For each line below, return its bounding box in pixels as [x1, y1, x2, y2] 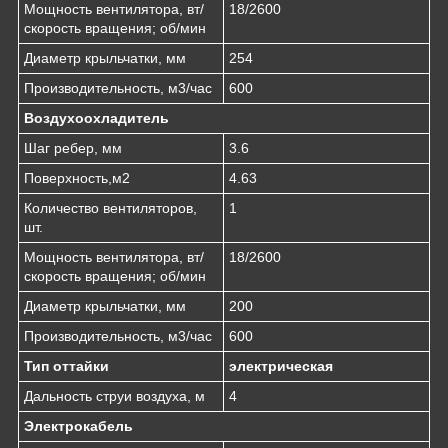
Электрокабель [24, 417, 133, 434]
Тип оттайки [24, 357, 109, 374]
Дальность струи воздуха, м [24, 387, 205, 404]
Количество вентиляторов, [24, 199, 197, 216]
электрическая [229, 357, 333, 374]
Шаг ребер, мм [24, 139, 122, 156]
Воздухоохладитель [24, 109, 169, 126]
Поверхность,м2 [24, 169, 130, 186]
